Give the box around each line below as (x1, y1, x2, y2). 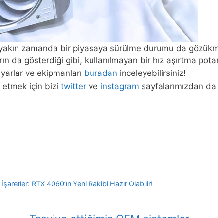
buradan (84, 68, 117, 78)
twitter (58, 81, 89, 91)
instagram (98, 81, 142, 91)
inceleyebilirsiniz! (117, 68, 186, 78)
